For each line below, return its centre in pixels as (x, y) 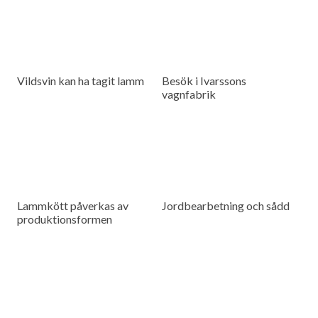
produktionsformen (65, 219)
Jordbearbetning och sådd (226, 206)
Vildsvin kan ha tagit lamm (81, 81)
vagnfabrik (189, 94)
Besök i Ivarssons (204, 81)
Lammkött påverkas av (73, 206)
